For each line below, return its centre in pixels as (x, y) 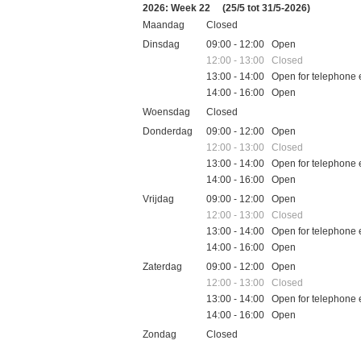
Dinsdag (161, 44)
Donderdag (168, 131)
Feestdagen (169, 353)
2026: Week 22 (178, 8)
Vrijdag (158, 199)
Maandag (164, 25)
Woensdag (166, 112)
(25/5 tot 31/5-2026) (266, 8)
